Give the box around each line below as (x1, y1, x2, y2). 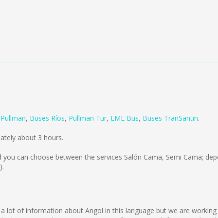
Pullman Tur (69, 113, 107, 123)
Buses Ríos (30, 113, 65, 123)
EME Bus (110, 113, 139, 123)
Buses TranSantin (143, 113, 198, 123)
